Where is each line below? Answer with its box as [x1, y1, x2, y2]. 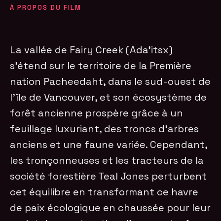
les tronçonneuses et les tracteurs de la [10, 153, 204, 167]
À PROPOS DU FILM [10, 3, 82, 12]
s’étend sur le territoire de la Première [10, 59, 192, 72]
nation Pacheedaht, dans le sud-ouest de [10, 74, 211, 88]
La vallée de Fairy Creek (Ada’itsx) [10, 43, 173, 56]
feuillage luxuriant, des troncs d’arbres [10, 122, 199, 135]
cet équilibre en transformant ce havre [10, 185, 199, 198]
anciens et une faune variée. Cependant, [10, 138, 208, 151]
